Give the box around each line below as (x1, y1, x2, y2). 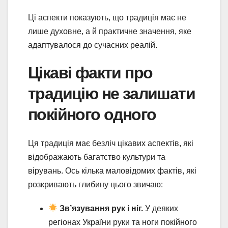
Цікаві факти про (28, 63, 153, 83)
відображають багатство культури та (28, 152, 165, 161)
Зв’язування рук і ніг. (60, 204, 144, 213)
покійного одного (28, 104, 156, 125)
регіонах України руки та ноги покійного (48, 217, 197, 226)
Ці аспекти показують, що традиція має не (28, 13, 186, 22)
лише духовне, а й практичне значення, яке (28, 27, 191, 36)
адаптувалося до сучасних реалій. (28, 41, 157, 50)
